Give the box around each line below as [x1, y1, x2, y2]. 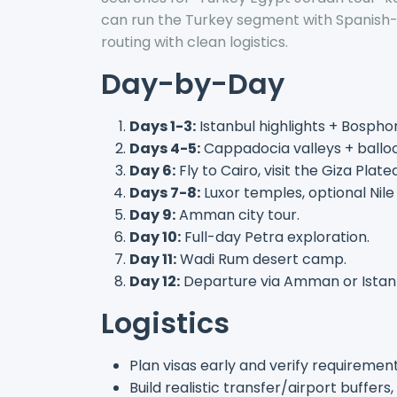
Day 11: [129, 248, 176, 269]
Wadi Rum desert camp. [176, 248, 346, 269]
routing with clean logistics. [101, 31, 288, 52]
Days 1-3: [129, 115, 196, 136]
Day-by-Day [101, 63, 284, 104]
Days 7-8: [129, 182, 200, 203]
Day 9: [129, 204, 175, 225]
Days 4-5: [129, 137, 200, 159]
